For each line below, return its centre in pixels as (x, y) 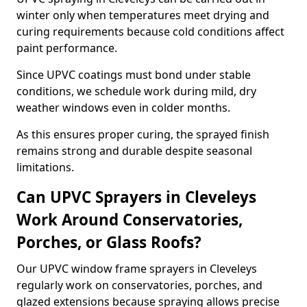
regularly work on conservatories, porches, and (139, 285)
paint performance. (67, 48)
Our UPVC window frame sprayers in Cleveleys (137, 269)
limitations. (45, 167)
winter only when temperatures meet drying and (143, 15)
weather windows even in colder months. (123, 108)
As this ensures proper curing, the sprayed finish (143, 134)
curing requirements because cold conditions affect (150, 32)
